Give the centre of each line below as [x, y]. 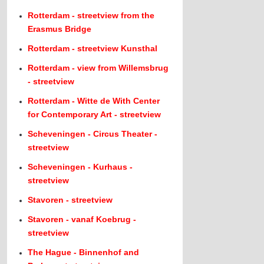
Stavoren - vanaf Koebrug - [82, 219]
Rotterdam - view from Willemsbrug [98, 68]
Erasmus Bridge [60, 29]
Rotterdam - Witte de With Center [94, 101]
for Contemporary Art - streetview [95, 114]
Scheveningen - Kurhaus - [80, 167]
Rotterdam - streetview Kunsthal [93, 48]
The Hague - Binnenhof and [84, 252]
